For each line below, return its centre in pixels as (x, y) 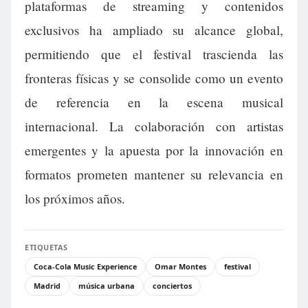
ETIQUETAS (46, 247)
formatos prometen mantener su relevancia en (154, 175)
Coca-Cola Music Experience (85, 267)
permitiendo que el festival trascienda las (154, 54)
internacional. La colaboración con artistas (154, 126)
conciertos (172, 286)
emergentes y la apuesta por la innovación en (154, 151)
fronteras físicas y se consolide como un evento (154, 78)
